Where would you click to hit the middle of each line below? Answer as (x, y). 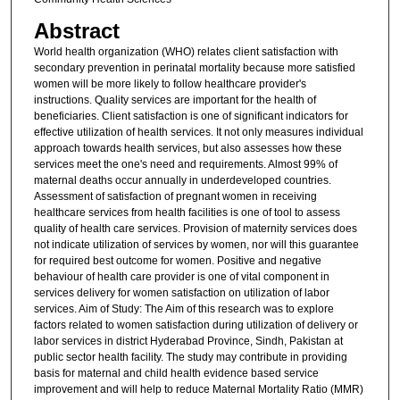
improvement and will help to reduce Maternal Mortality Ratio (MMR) (198, 389)
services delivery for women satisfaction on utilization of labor (181, 292)
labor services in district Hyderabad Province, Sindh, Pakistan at (188, 341)
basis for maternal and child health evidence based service (176, 373)
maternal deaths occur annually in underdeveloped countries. (182, 180)
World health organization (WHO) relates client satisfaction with (186, 51)
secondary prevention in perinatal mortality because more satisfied (194, 67)
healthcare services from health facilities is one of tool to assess (187, 212)
